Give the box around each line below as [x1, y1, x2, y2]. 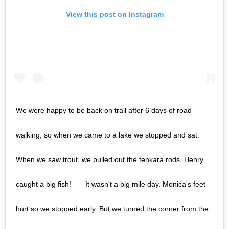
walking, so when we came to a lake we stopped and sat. [16, 131, 199, 140]
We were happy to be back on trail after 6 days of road [16, 106, 192, 115]
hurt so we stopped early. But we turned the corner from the [16, 204, 209, 213]
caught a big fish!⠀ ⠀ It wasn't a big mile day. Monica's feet [16, 180, 205, 189]
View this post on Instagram [65, 10, 164, 19]
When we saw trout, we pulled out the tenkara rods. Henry [16, 155, 203, 164]
